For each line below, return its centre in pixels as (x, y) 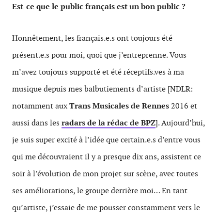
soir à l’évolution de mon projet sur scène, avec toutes (105, 173)
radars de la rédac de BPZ (108, 123)
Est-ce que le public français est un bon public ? (99, 6)
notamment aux (41, 106)
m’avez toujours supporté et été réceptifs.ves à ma (98, 72)
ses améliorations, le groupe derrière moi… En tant (100, 190)
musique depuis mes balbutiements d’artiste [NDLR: (102, 89)
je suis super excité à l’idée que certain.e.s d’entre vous (106, 139)
